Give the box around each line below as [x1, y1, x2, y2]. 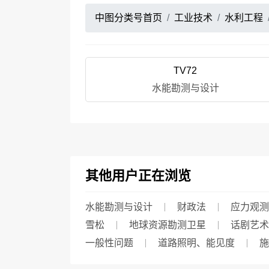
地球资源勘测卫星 [129, 220, 206, 230]
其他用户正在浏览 [85, 168, 191, 183]
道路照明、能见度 [158, 238, 235, 248]
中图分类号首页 [95, 13, 162, 23]
